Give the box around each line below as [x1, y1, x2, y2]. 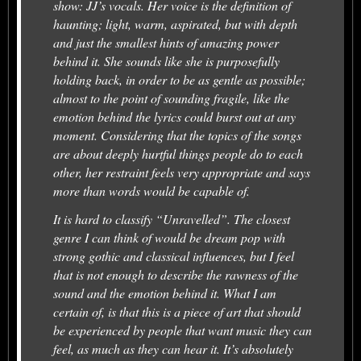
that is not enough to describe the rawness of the [53, 265, 298, 283]
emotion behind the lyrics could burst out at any [53, 107, 296, 125]
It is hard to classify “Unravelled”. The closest [53, 210, 290, 227]
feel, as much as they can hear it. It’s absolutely [53, 339, 293, 357]
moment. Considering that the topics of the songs [53, 126, 301, 143]
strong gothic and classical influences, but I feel [53, 247, 294, 264]
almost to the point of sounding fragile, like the [53, 89, 289, 106]
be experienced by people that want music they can [53, 321, 312, 338]
